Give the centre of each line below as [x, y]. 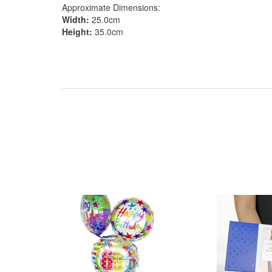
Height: [77, 32]
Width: [76, 19]
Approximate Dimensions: [111, 7]
